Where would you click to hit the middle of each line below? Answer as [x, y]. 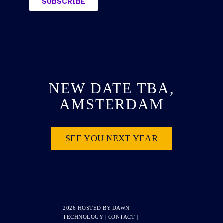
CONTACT [122, 217]
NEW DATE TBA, [111, 88]
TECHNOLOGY [83, 217]
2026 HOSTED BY [88, 208]
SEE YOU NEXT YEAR [111, 138]
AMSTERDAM [111, 104]
